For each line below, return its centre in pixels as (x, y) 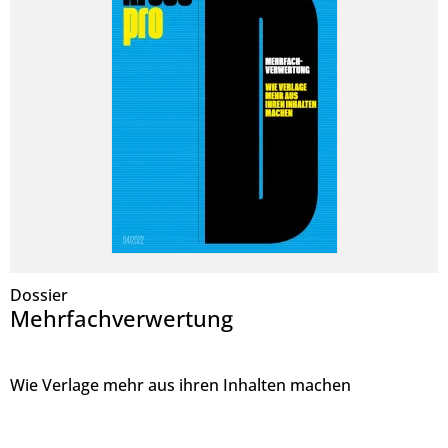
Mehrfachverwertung (122, 318)
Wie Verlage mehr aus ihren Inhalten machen (181, 385)
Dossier (39, 295)
